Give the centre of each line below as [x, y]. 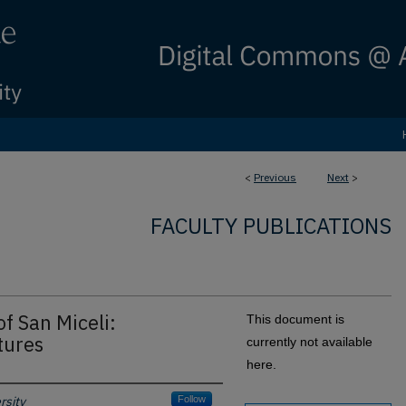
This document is [295, 319]
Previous [275, 177]
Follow [192, 399]
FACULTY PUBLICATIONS [271, 226]
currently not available [309, 342]
